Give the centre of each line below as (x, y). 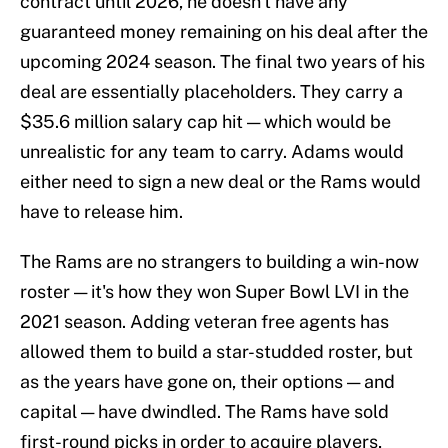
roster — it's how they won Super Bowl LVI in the (214, 292)
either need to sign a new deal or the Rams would (220, 182)
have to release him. (101, 212)
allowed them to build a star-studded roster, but (216, 352)
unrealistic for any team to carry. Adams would (212, 152)
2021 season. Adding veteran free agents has (204, 322)
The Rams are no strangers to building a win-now (219, 262)
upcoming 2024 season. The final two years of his (222, 62)
